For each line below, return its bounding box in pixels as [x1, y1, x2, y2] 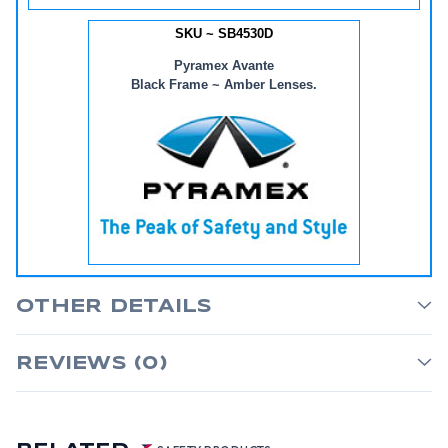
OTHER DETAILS [16, 298, 213, 316]
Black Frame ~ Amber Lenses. [131, 77, 317, 92]
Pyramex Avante [174, 58, 274, 73]
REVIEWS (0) [16, 355, 168, 373]
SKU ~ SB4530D [175, 26, 273, 41]
